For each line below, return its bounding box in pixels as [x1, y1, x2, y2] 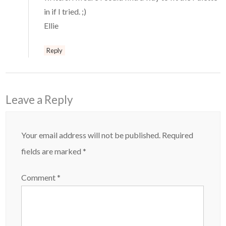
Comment [21, 173, 58, 183]
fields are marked [21, 146, 83, 156]
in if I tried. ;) [44, 7, 87, 17]
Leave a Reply [6, 93, 73, 107]
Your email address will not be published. [21, 130, 161, 140]
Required [162, 130, 194, 140]
